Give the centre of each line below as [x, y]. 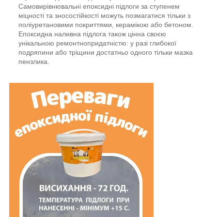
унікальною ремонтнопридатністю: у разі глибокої [97, 43]
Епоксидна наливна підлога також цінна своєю [92, 34]
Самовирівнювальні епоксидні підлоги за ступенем [99, 7]
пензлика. [34, 62]
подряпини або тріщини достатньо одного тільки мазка [106, 53]
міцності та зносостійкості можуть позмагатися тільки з [104, 16]
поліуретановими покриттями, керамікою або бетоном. [106, 25]
